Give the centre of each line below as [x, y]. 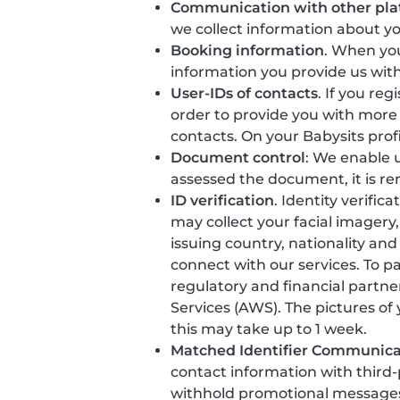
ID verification [222, 200]
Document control [238, 158]
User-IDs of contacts [244, 93]
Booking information [247, 50]
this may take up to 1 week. [269, 329]
